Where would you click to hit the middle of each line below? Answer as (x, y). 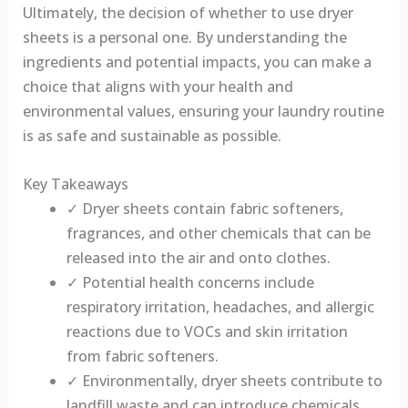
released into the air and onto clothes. (198, 257)
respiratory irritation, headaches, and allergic (220, 306)
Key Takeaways (75, 184)
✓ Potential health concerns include (190, 282)
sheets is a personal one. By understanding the (184, 38)
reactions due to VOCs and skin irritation (207, 331)
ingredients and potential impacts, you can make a (197, 62)
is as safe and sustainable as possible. (152, 136)
